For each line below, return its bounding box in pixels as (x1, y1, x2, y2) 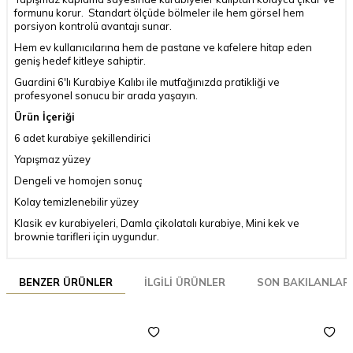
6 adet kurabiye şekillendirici (14, 131, 150, 144)
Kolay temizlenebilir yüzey (14, 195, 139, 208)
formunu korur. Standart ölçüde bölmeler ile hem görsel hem (14, 6, 304, 19)
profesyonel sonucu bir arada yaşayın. (14, 88, 198, 102)
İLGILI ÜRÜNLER (144, 275, 225, 288)
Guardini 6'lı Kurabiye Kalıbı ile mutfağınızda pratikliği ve (14, 75, 280, 88)
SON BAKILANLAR (257, 275, 350, 288)
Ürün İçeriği (14, 110, 75, 123)
